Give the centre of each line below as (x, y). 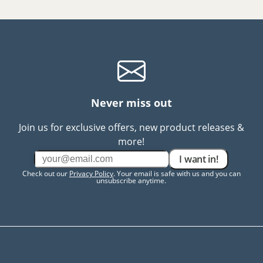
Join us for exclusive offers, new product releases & (131, 127)
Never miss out (131, 103)
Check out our (45, 173)
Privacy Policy (91, 173)
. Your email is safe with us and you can (177, 173)
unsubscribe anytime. (131, 181)
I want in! (199, 159)
